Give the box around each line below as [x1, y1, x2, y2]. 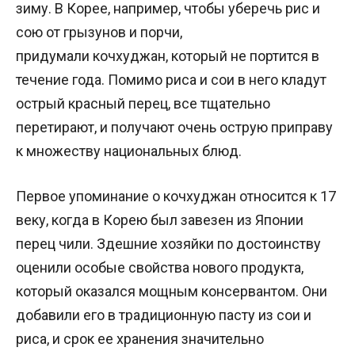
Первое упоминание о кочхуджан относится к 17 [16, 187, 336, 204]
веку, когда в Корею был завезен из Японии [16, 211, 303, 228]
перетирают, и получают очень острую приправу [16, 118, 333, 136]
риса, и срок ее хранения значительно [16, 330, 264, 347]
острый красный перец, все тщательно [16, 94, 270, 112]
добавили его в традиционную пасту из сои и [16, 306, 311, 323]
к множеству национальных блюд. [16, 142, 242, 159]
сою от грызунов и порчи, [16, 23, 182, 40]
